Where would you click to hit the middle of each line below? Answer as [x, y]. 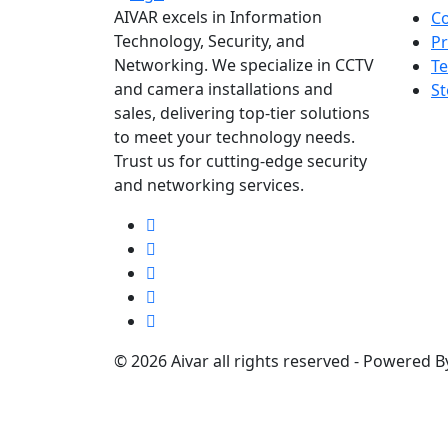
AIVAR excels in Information [218, 16]
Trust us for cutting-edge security [240, 160]
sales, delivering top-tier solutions [242, 112]
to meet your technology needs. [234, 136]
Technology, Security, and [209, 40]
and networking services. [209, 184]
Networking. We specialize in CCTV [244, 64]
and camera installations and [223, 88]
